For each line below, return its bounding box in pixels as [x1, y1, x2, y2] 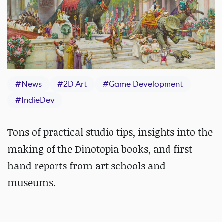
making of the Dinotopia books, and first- [7, 142, 196, 156]
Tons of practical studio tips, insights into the [7, 125, 213, 139]
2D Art [63, 79, 87, 90]
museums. [7, 176, 55, 190]
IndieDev [21, 95, 55, 106]
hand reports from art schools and [7, 159, 166, 173]
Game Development [109, 79, 183, 90]
